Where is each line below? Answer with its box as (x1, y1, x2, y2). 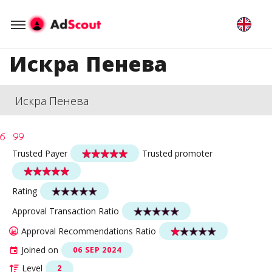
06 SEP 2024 (73, 245, 121, 255)
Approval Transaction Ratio (12, 205, 119, 217)
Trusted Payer (12, 147, 67, 159)
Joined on (21, 244, 58, 256)
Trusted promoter (142, 147, 212, 159)
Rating (12, 185, 37, 197)
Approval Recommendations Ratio (21, 225, 156, 237)
